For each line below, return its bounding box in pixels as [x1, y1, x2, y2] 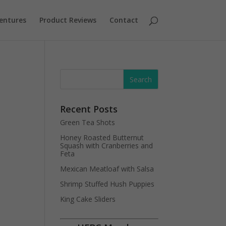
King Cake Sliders [60, 194, 116, 204]
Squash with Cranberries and [60, 141, 153, 150]
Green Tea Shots [60, 118, 116, 127]
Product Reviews [39, 15, 96, 25]
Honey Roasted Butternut [60, 133, 144, 142]
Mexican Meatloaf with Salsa [60, 164, 154, 174]
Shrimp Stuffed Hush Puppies [60, 179, 155, 189]
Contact [109, 15, 138, 25]
